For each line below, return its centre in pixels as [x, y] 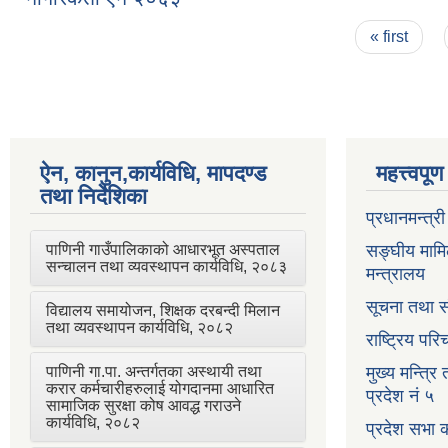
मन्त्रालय [395, 273]
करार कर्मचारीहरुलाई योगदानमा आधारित [160, 388]
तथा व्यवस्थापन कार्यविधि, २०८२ [139, 327]
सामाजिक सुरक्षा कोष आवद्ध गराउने [143, 405]
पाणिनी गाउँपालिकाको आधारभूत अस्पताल [163, 249]
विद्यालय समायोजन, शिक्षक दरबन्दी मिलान [163, 310]
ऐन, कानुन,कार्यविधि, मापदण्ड [153, 173]
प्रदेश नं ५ [400, 395]
